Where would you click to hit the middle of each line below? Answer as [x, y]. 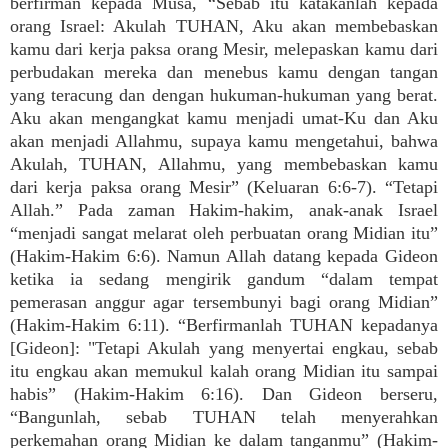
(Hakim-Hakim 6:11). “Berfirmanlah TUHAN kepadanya [224, 325]
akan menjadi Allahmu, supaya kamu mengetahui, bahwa [224, 141]
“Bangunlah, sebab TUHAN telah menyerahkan [224, 417]
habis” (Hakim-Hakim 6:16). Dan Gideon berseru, [224, 394]
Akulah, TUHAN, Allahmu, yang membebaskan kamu [224, 164]
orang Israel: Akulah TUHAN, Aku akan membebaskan [224, 26]
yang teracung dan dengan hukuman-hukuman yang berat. [224, 95]
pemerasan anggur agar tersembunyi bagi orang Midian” [224, 302]
